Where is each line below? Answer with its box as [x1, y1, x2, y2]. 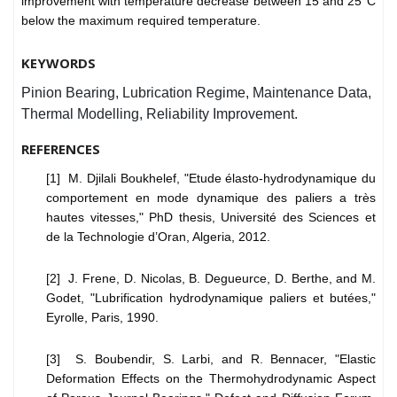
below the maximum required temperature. [21, 13, 261, 28]
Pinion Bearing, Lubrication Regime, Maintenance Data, [21, 85, 371, 101]
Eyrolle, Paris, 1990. [46, 310, 159, 325]
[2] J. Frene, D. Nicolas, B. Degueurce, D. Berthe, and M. [46, 271, 376, 286]
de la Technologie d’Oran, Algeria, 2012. [46, 230, 270, 245]
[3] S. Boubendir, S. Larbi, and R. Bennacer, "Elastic [46, 352, 376, 367]
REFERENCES [21, 140, 100, 159]
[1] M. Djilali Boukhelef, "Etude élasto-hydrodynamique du [46, 171, 376, 186]
